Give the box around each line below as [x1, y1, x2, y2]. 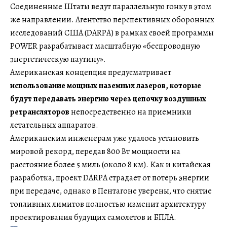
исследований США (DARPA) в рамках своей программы [10, 27, 214, 39]
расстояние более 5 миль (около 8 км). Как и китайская [10, 159, 211, 171]
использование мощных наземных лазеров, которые [10, 80, 201, 92]
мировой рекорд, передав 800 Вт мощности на [10, 146, 180, 158]
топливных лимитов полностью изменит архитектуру [10, 199, 206, 210]
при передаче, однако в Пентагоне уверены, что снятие [10, 185, 212, 197]
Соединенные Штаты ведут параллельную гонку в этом [10, 1, 211, 13]
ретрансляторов [10, 106, 69, 118]
